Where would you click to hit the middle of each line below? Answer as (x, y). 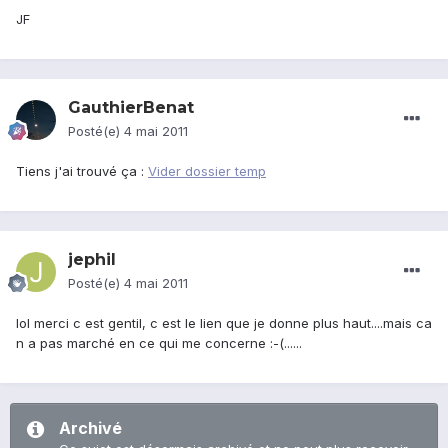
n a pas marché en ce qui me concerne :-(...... (159, 343)
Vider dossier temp (207, 171)
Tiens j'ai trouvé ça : (82, 171)
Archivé (90, 428)
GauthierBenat (131, 108)
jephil (92, 260)
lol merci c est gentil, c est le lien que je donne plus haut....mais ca (224, 323)
